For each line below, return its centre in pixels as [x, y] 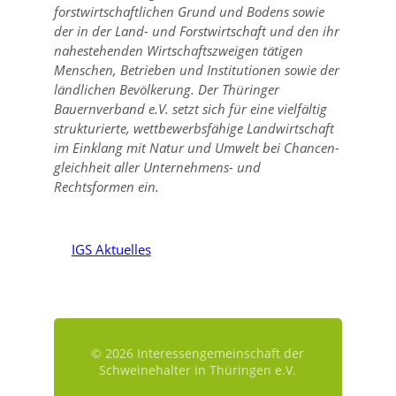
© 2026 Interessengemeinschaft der [198, 353]
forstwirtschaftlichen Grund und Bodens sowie [189, 11]
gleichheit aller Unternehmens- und [157, 167]
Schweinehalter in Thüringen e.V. [198, 370]
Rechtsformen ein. [106, 187]
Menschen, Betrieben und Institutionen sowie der [196, 70]
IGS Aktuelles [111, 249]
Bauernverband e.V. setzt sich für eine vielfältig [190, 109]
